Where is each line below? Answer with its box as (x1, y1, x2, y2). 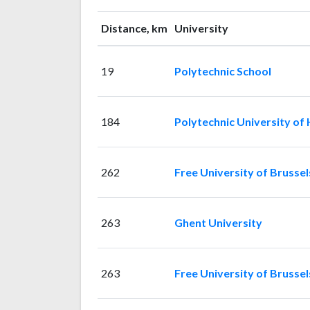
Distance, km (100, 21, 167, 35)
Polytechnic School (174, 64, 271, 78)
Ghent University (174, 216, 262, 230)
